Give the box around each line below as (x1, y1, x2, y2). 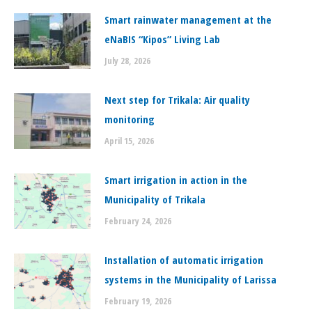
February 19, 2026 (104, 295, 171, 307)
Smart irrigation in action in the (104, 173, 247, 187)
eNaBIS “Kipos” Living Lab (104, 32, 220, 46)
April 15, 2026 (104, 134, 154, 147)
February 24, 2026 (104, 214, 171, 227)
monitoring (104, 112, 155, 126)
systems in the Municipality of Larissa (104, 272, 276, 286)
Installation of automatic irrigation (104, 253, 263, 267)
